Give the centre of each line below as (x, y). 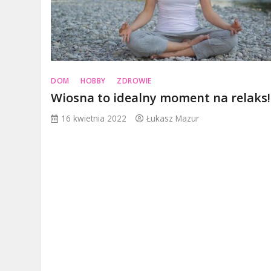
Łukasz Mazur (173, 119)
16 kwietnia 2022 (94, 119)
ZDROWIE (134, 81)
